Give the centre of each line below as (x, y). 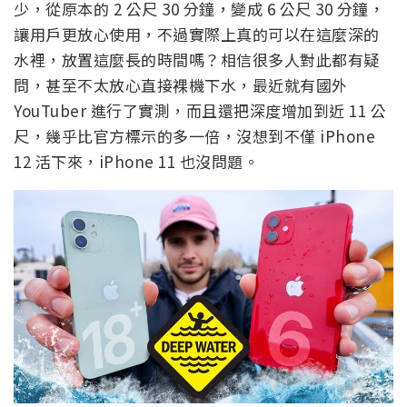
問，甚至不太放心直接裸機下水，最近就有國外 (181, 85)
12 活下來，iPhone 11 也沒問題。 (136, 162)
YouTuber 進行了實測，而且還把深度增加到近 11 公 (200, 111)
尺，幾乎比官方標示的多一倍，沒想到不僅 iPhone (194, 136)
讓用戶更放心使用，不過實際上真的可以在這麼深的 (197, 35)
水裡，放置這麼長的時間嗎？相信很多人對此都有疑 (197, 60)
